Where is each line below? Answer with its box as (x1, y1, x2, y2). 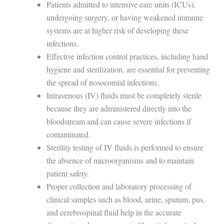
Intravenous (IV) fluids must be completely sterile (46, 90, 201, 101)
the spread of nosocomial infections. (46, 77, 159, 88)
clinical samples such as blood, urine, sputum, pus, (46, 194, 205, 205)
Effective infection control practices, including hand (46, 51, 208, 62)
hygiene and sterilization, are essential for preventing (46, 64, 210, 75)
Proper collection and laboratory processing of (46, 181, 191, 192)
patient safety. (46, 168, 89, 179)
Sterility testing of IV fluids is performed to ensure (46, 142, 203, 153)
